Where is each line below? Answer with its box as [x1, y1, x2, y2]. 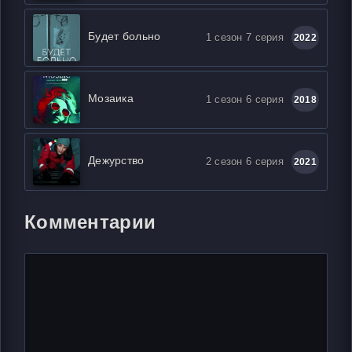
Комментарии [24, 211, 156, 233]
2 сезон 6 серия [205, 156, 284, 167]
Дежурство [88, 153, 145, 167]
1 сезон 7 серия [205, 31, 284, 43]
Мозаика [88, 91, 134, 104]
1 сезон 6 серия [205, 93, 284, 105]
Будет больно [88, 29, 161, 42]
